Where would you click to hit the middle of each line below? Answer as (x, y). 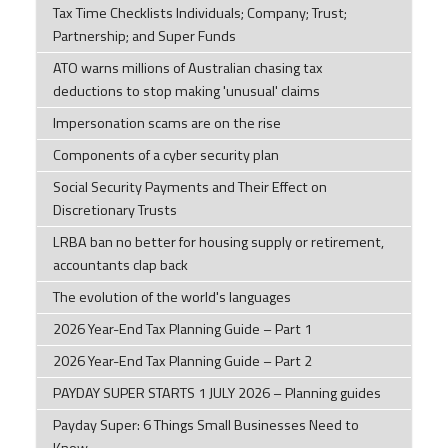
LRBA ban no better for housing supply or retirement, (218, 242)
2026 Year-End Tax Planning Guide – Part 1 (182, 329)
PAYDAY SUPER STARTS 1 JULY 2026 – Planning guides (216, 393)
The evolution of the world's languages (171, 297)
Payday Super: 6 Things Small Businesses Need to (205, 425)
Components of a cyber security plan (165, 155)
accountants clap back (120, 265)
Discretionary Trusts (114, 210)
